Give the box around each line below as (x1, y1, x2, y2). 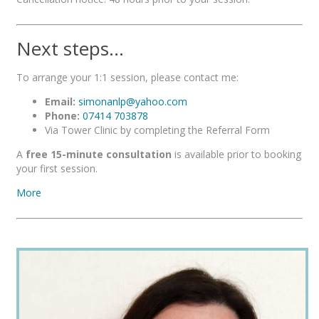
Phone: (45, 109, 80, 123)
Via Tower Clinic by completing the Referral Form (45, 123, 270, 137)
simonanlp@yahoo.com (78, 95, 187, 109)
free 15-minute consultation (26, 147, 172, 162)
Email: (45, 95, 75, 109)
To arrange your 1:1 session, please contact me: (16, 70, 239, 85)
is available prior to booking (172, 147, 301, 162)
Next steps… (16, 35, 124, 61)
